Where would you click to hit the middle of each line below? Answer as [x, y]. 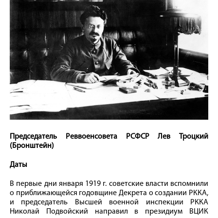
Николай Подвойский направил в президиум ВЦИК [109, 212]
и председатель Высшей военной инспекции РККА [109, 203]
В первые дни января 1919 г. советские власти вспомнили [109, 184]
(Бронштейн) [32, 146]
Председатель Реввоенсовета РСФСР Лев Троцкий [109, 137]
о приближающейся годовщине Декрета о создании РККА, [109, 193]
